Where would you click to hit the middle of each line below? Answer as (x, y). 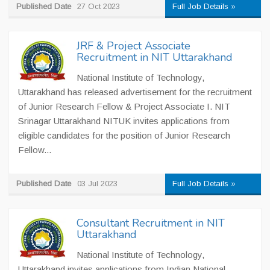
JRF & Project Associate (133, 46)
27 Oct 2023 (99, 6)
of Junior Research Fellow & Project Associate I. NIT (124, 106)
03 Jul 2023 (97, 184)
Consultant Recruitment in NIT (151, 223)
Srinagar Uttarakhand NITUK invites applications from (124, 121)
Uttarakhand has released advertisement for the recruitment (135, 92)
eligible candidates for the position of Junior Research (124, 135)
